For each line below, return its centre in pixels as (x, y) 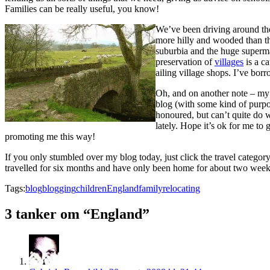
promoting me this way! (50, 136)
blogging (59, 188)
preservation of (185, 61)
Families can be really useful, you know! (82, 8)
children (91, 188)
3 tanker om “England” (77, 214)
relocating (181, 188)
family (151, 188)
